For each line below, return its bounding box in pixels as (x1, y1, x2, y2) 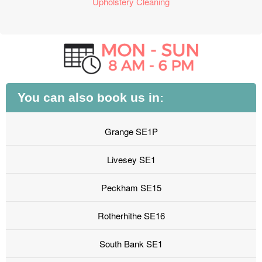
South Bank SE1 (99, 237, 163, 250)
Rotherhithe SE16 (97, 209, 165, 222)
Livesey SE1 (106, 153, 156, 166)
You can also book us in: (18, 89, 164, 107)
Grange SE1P (104, 125, 158, 138)
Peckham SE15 (101, 181, 161, 194)
